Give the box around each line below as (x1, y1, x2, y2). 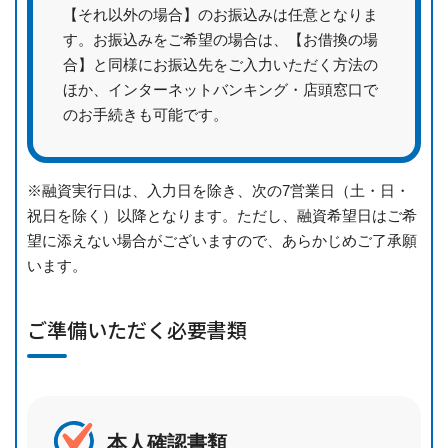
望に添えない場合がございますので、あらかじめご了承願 (27, 232, 417, 250)
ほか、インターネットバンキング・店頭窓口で (63, 81, 378, 99)
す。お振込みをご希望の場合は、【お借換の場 (63, 31, 378, 49)
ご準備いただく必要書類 (27, 315, 247, 345)
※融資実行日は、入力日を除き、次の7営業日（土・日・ (27, 182, 410, 200)
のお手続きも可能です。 (63, 106, 228, 124)
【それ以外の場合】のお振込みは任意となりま (63, 6, 378, 24)
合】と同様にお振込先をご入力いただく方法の (63, 56, 378, 74)
